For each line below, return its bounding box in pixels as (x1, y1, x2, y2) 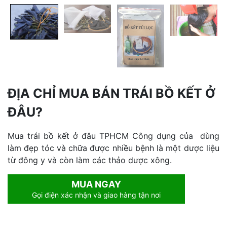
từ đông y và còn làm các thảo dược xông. (8, 155, 172, 166)
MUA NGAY (71, 179, 121, 190)
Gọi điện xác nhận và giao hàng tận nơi (32, 191, 161, 200)
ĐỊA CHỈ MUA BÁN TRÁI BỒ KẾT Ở (8, 86, 215, 101)
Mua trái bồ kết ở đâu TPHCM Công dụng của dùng (8, 131, 219, 141)
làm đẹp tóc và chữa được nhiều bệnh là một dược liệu (8, 143, 219, 154)
